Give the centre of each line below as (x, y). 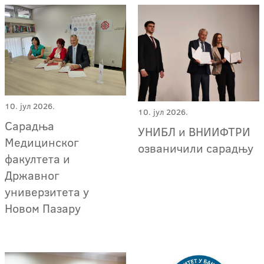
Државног (32, 175)
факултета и (37, 158)
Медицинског (42, 142)
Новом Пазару (43, 208)
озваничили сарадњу (196, 148)
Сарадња (29, 125)
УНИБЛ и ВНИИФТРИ (194, 132)
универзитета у (47, 191)
